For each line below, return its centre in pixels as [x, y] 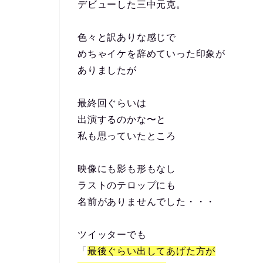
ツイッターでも [112, 235]
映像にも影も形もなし [127, 169]
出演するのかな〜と [122, 119]
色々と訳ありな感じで [127, 37]
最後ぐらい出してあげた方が [151, 251]
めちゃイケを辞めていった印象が [152, 54]
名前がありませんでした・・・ [147, 202]
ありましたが [107, 70]
